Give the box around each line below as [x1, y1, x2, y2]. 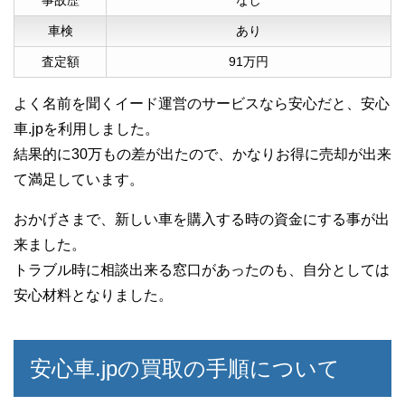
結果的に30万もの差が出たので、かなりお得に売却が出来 [14, 146, 391, 163]
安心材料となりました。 [14, 287, 173, 304]
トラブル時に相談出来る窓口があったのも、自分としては [14, 262, 390, 278]
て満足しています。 [14, 172, 144, 188]
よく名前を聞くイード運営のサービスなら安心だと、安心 [14, 96, 390, 112]
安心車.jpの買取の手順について [30, 356, 340, 381]
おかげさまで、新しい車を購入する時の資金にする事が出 [14, 212, 390, 228]
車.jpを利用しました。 [14, 121, 159, 137]
